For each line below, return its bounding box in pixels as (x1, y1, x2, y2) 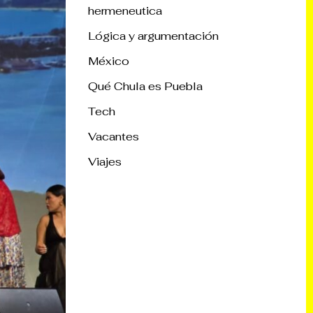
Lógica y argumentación (88, 28, 219, 43)
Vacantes (88, 129, 139, 144)
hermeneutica (88, 3, 162, 18)
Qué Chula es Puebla (88, 78, 203, 94)
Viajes (88, 154, 122, 169)
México (88, 53, 129, 68)
